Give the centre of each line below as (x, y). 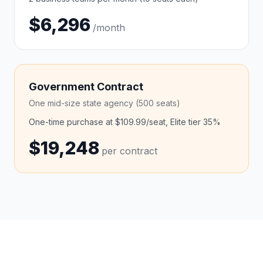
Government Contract (86, 87)
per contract (129, 151)
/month (109, 28)
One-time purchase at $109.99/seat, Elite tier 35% (125, 122)
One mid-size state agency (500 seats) (104, 103)
